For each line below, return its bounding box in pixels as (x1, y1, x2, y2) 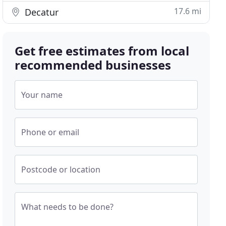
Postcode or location (21, 164, 101, 175)
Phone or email (21, 127, 80, 138)
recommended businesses (15, 56, 172, 73)
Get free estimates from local (15, 42, 190, 59)
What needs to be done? (21, 201, 114, 212)
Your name (21, 89, 63, 100)
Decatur (22, 6, 59, 18)
